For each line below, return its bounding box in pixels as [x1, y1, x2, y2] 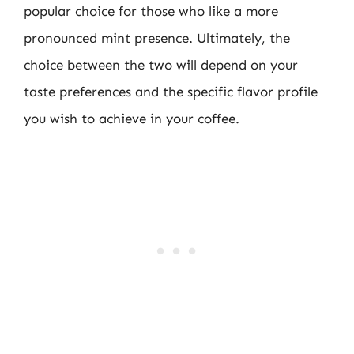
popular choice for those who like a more [24, 2, 278, 19]
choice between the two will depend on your [24, 56, 298, 73]
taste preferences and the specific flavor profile [24, 83, 318, 100]
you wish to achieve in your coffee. [24, 110, 239, 126]
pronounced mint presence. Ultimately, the [24, 29, 290, 46]
